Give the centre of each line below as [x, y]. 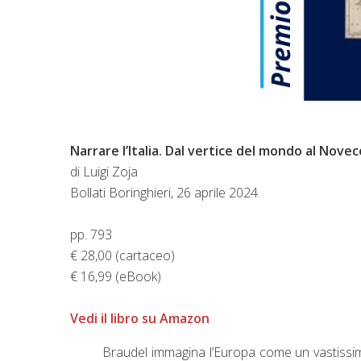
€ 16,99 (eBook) [116, 276]
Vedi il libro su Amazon [140, 318]
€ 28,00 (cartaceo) [122, 255]
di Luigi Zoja [104, 171]
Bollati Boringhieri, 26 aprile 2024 [164, 192]
